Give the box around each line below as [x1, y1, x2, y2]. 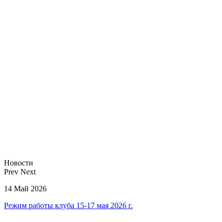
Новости [4, 158, 33, 167]
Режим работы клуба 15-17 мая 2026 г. [4, 201, 133, 210]
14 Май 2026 [4, 184, 47, 193]
